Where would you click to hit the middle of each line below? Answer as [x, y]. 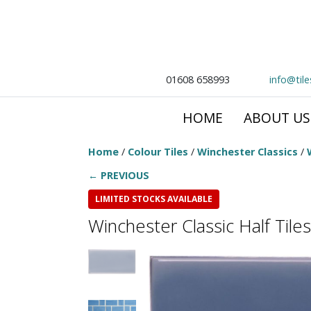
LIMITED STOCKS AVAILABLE [154, 199]
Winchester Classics [247, 152]
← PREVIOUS [119, 176]
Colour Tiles [158, 152]
